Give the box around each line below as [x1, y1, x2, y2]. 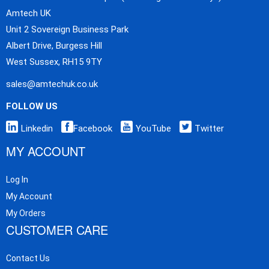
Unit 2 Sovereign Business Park [6, 24, 128, 35]
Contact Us [6, 253, 50, 264]
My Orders [6, 208, 46, 219]
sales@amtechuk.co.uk [6, 79, 98, 90]
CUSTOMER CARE [6, 221, 108, 239]
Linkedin [21, 123, 53, 134]
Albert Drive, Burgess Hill [6, 40, 102, 52]
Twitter [195, 123, 224, 134]
